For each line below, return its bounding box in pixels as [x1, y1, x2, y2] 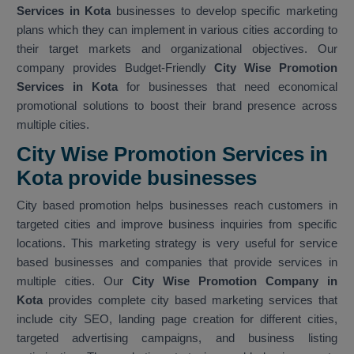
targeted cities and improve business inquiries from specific [17, 217, 337, 232]
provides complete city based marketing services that [43, 293, 337, 307]
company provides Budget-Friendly [17, 61, 214, 75]
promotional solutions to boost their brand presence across [17, 99, 337, 113]
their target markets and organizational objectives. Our [17, 42, 337, 56]
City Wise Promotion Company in [123, 274, 337, 288]
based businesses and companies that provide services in [17, 255, 337, 269]
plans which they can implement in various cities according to [17, 23, 337, 37]
